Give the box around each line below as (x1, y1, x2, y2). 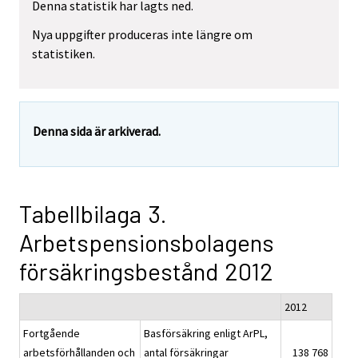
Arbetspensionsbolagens (19, 228, 274, 257)
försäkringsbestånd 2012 (19, 257, 273, 286)
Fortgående (23, 326, 80, 341)
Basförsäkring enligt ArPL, (144, 326, 268, 341)
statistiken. (32, 46, 95, 62)
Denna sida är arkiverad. (33, 123, 161, 140)
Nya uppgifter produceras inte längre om (32, 26, 253, 43)
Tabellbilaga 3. (19, 199, 167, 229)
